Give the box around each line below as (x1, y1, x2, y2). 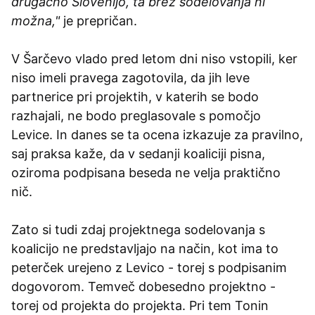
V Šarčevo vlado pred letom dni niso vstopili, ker (11, 51, 297, 66)
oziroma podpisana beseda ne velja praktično (11, 165, 281, 180)
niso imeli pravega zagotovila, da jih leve (11, 70, 250, 85)
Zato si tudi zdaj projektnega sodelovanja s (11, 221, 265, 237)
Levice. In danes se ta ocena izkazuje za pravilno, (11, 127, 303, 142)
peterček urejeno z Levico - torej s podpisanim (11, 259, 287, 275)
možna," (11, 13, 60, 28)
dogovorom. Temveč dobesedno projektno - (11, 278, 276, 294)
